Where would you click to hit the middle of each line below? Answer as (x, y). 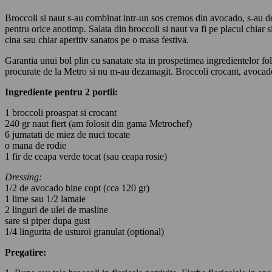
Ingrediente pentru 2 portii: (61, 92)
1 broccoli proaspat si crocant (61, 113)
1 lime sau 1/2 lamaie (45, 199)
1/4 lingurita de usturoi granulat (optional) (84, 232)
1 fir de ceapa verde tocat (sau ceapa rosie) (86, 157)
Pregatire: (25, 253)
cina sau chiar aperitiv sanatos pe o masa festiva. (97, 40)
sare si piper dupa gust (47, 221)
